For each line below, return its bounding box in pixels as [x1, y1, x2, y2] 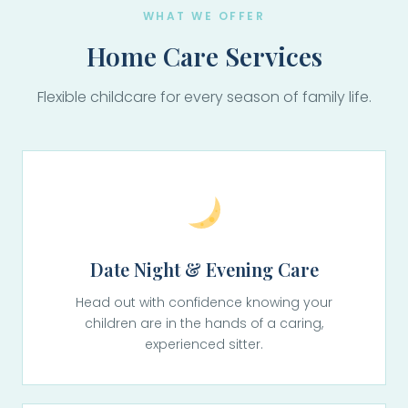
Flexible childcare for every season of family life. [36, 87, 372, 107]
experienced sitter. [145, 335, 263, 353]
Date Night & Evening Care [89, 257, 319, 281]
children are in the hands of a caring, [85, 314, 323, 332]
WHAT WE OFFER [142, 8, 266, 24]
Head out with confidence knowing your [76, 293, 332, 311]
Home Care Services [86, 39, 322, 73]
